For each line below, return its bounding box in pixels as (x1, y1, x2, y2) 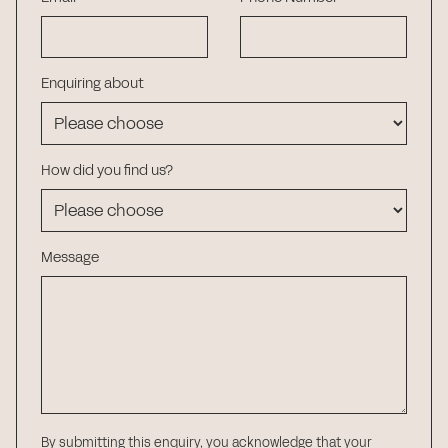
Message (41, 248, 99, 268)
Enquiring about (41, 74, 144, 94)
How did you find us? (41, 161, 173, 181)
